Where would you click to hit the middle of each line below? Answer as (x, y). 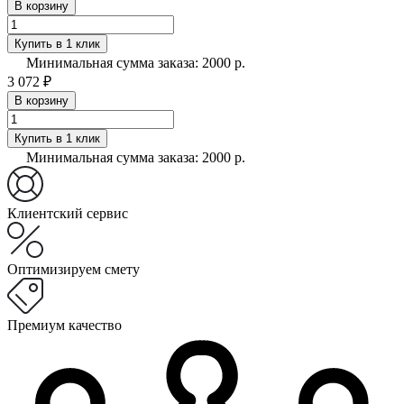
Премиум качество (64, 325)
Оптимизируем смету (73, 269)
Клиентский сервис (68, 213)
